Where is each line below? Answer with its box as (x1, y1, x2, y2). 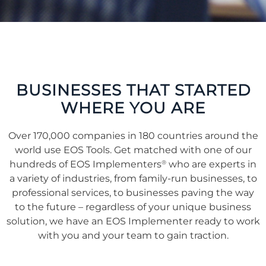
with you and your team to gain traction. (37, 230, 229, 241)
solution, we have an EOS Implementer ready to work (6, 216, 260, 227)
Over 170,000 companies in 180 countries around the (8, 130, 258, 141)
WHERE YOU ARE (61, 99, 205, 117)
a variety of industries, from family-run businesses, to (9, 173, 257, 184)
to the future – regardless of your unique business (15, 201, 251, 213)
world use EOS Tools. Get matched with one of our (14, 144, 252, 156)
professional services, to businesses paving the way (12, 187, 254, 198)
